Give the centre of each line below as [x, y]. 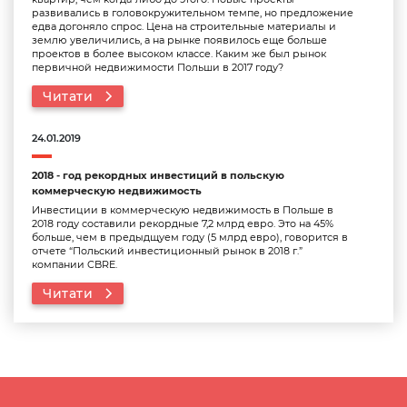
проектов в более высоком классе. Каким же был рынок [179, 54]
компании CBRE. [74, 264]
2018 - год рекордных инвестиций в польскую [158, 175]
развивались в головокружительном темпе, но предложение [193, 13]
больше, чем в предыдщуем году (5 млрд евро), [158, 237]
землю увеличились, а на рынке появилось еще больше [179, 40]
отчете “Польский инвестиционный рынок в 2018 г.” [167, 251]
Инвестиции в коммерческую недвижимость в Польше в [183, 210]
